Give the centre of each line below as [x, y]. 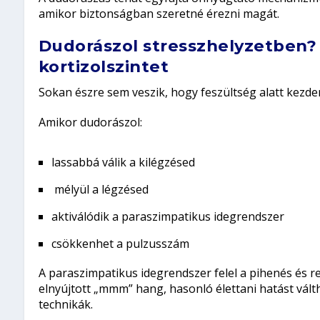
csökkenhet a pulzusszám [120, 244]
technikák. [65, 305]
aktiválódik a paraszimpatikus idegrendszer [167, 216]
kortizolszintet [104, 67]
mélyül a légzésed [100, 189]
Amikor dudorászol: [90, 122]
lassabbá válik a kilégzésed [123, 162]
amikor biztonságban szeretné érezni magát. [159, 14]
